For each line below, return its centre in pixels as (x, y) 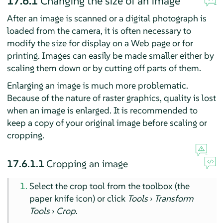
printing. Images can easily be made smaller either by (110, 56)
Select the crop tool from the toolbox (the (110, 186)
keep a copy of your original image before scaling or (107, 123)
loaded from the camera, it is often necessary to (99, 31)
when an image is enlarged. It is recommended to (102, 111)
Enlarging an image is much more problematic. (97, 86)
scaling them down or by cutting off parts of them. (104, 68)
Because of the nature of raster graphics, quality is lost (111, 98)
